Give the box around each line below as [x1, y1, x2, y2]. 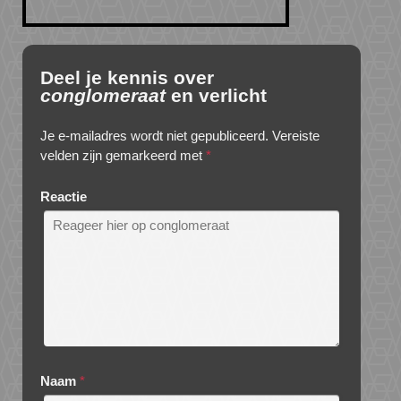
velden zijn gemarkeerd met [40, 148, 206, 164]
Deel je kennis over [40, 67, 214, 89]
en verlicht [166, 85, 267, 107]
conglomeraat [40, 85, 166, 107]
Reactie [40, 189, 87, 205]
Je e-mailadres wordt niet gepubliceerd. [40, 128, 269, 144]
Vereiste [272, 128, 320, 144]
